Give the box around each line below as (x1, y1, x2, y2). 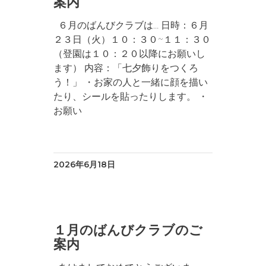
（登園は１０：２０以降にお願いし (53, 48, 206, 59)
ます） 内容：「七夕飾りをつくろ (53, 62, 199, 74)
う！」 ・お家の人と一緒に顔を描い (53, 77, 208, 88)
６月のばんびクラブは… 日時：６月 (53, 20, 209, 31)
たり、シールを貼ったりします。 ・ (53, 91, 208, 102)
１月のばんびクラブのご (53, 222, 203, 238)
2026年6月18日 (53, 159, 116, 170)
